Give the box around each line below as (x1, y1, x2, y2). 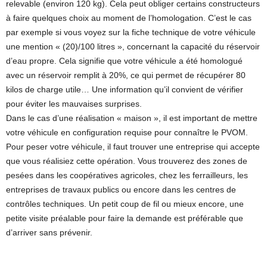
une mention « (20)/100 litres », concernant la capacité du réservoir (6, 42, 260, 52)
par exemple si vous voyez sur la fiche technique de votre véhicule (6, 27, 256, 38)
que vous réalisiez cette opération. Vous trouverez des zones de (6, 156, 247, 166)
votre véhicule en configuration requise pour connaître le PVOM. (6, 128, 248, 138)
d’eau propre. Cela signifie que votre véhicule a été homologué (6, 56, 243, 66)
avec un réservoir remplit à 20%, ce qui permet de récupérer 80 (6, 70, 246, 80)
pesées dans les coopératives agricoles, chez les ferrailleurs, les (6, 170, 248, 181)
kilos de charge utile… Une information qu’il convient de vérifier (6, 85, 243, 95)
